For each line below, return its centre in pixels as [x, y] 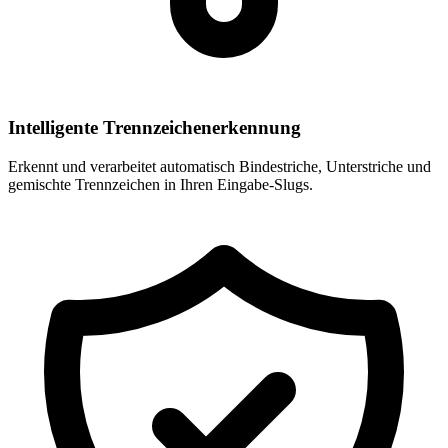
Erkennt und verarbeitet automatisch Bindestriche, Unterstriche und [219, 166]
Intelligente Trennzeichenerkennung [154, 127]
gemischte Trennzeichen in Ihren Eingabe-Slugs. [160, 184]
